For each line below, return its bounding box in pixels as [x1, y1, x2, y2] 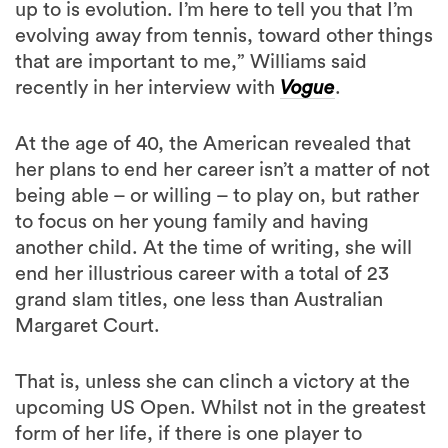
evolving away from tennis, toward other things [15, 26, 433, 47]
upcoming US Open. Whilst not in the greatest [15, 398, 426, 419]
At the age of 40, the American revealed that [15, 134, 411, 155]
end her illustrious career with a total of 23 [15, 264, 389, 285]
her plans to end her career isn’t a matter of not [15, 160, 430, 181]
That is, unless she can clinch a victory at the [15, 372, 410, 393]
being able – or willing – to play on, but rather [15, 186, 419, 207]
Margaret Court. [15, 316, 160, 337]
